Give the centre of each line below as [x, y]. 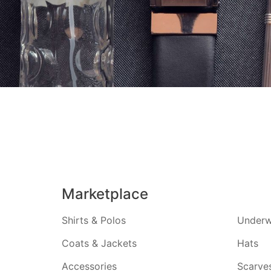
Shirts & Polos [94, 220]
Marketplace [105, 194]
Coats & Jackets [99, 243]
